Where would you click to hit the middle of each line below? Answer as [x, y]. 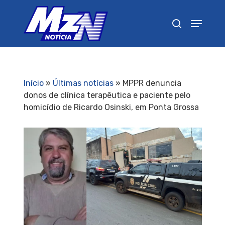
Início [33, 83]
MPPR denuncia [152, 83]
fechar [48, 65]
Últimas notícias [83, 83]
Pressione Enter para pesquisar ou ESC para [106, 54]
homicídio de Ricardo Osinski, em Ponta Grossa [111, 107]
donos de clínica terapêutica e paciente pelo [107, 95]
